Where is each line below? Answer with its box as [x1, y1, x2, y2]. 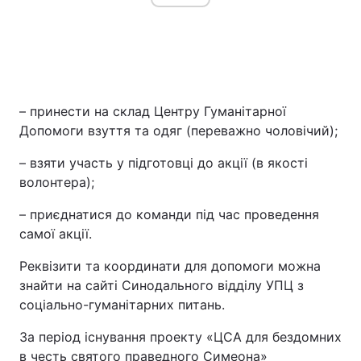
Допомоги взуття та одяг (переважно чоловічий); [19, 122, 338, 139]
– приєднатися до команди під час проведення [19, 206, 319, 222]
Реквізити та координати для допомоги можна [19, 258, 321, 274]
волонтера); [19, 174, 94, 190]
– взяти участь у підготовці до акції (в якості [19, 155, 308, 171]
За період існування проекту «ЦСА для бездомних [19, 329, 342, 345]
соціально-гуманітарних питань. [19, 297, 225, 313]
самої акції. [19, 226, 92, 242]
